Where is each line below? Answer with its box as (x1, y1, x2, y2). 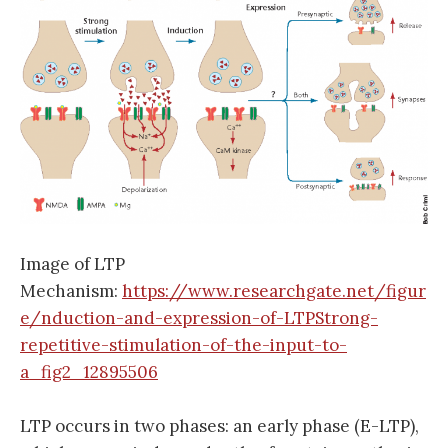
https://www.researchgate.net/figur (122, 279, 426, 302)
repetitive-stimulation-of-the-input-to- (20, 333, 347, 356)
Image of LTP (20, 252, 125, 275)
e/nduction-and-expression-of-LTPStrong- (20, 306, 378, 329)
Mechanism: (20, 279, 122, 302)
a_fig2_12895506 (20, 360, 158, 383)
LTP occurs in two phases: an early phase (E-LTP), (20, 415, 419, 438)
